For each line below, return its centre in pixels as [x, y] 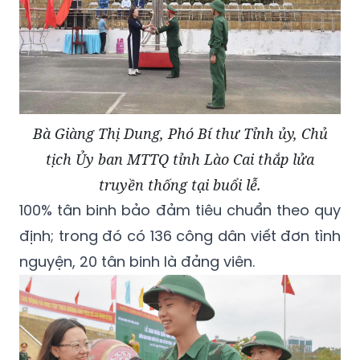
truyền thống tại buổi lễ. [180, 184]
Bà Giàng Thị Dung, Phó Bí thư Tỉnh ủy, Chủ [180, 133]
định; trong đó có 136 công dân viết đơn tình [180, 235]
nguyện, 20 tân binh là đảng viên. [137, 261]
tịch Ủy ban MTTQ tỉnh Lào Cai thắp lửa [180, 159]
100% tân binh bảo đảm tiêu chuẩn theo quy [180, 210]
